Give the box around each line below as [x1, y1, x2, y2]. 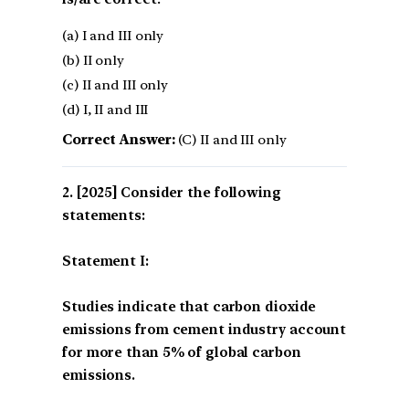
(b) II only [62, 52, 124, 69]
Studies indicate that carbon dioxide [62, 299, 317, 316]
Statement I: [62, 253, 149, 270]
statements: [62, 207, 145, 225]
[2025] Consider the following [76, 184, 281, 202]
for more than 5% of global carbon [62, 344, 301, 362]
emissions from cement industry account [62, 321, 347, 339]
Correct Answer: [62, 131, 175, 149]
